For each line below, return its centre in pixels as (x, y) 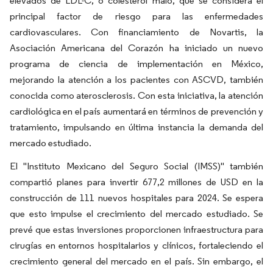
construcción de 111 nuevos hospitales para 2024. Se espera (136, 198)
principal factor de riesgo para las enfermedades (136, 16)
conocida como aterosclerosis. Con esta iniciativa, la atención (136, 95)
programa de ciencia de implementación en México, (136, 64)
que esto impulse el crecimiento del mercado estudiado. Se (136, 214)
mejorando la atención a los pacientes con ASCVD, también (136, 80)
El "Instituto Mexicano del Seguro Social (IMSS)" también (136, 166)
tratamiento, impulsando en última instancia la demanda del (136, 127)
